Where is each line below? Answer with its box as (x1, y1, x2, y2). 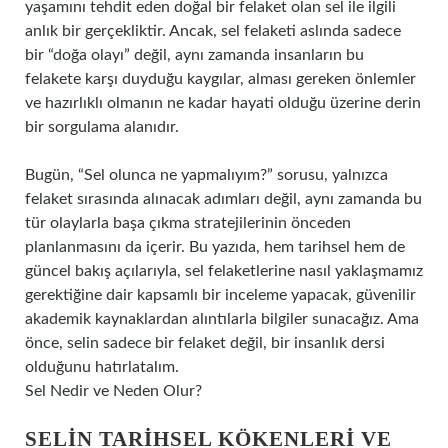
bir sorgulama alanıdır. (25, 119, 179, 135)
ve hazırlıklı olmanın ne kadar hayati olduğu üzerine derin (25, 95, 421, 111)
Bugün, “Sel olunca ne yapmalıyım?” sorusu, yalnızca (25, 167, 388, 183)
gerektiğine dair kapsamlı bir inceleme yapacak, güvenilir (25, 287, 416, 303)
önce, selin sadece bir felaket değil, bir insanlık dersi (25, 335, 385, 351)
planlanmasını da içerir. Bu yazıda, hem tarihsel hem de (25, 239, 405, 255)
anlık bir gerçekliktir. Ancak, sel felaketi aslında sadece (25, 23, 401, 39)
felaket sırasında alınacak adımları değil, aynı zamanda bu (25, 191, 422, 207)
